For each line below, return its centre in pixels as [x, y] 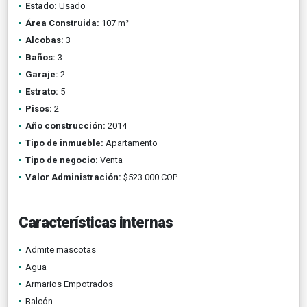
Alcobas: [45, 40]
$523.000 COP [149, 177]
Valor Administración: [73, 177]
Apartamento [131, 143]
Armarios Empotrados [69, 284]
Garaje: [42, 74]
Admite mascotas [61, 249]
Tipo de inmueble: [64, 143]
